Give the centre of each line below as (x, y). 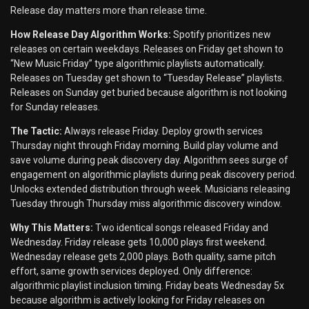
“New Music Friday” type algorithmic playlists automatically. (138, 63)
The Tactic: (36, 131)
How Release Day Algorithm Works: (91, 34)
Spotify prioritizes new (221, 34)
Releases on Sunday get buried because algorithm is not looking (149, 92)
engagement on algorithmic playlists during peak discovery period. (153, 174)
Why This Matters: (52, 227)
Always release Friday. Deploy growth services (162, 131)
